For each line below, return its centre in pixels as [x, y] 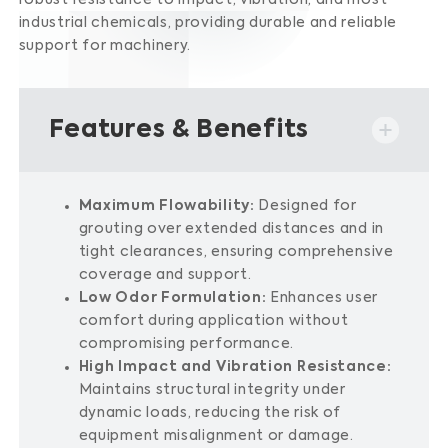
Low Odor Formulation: [172, 298]
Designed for [307, 206]
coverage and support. [165, 275]
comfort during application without [213, 321]
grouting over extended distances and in [231, 229]
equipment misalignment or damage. [216, 436]
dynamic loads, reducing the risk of [210, 413]
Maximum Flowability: [166, 206]
